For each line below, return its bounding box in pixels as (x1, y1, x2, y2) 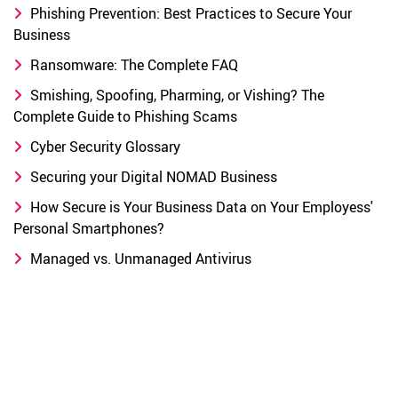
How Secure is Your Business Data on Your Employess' (27, 197, 373, 217)
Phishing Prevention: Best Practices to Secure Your (27, 4, 352, 23)
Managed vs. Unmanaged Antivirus (27, 249, 251, 268)
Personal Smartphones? (13, 219, 164, 238)
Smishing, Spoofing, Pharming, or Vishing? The (27, 85, 324, 105)
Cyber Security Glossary (27, 137, 180, 156)
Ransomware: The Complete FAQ (27, 55, 238, 75)
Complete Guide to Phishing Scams (13, 107, 237, 126)
